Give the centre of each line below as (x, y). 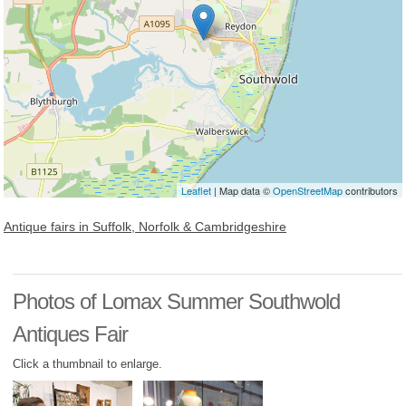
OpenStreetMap (308, 191)
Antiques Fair (70, 334)
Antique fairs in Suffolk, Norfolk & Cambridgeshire (145, 227)
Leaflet (196, 191)
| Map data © (242, 191)
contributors (370, 191)
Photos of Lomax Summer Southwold (176, 302)
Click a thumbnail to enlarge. (87, 364)
